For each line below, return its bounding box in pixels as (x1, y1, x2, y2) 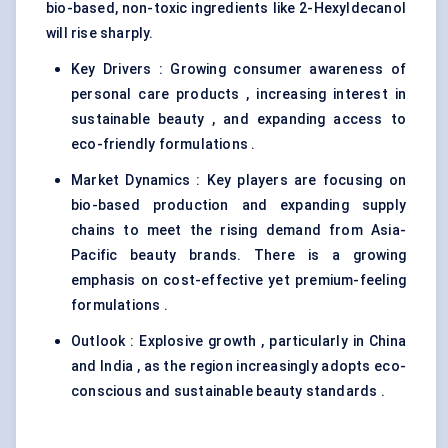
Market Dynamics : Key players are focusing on (71, 172, 406, 189)
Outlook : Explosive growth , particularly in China (71, 333, 406, 350)
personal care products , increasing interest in (71, 86, 406, 103)
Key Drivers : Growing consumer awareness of (71, 61, 406, 78)
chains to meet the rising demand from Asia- (71, 222, 406, 239)
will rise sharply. (46, 25, 154, 42)
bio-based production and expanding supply (71, 197, 406, 214)
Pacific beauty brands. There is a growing (71, 247, 406, 264)
